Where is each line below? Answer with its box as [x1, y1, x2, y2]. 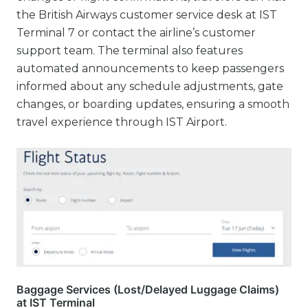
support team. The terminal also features [16, 44, 243, 57]
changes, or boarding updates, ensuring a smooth [16, 98, 289, 111]
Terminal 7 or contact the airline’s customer [16, 26, 256, 39]
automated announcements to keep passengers [16, 62, 284, 75]
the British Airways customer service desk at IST [16, 8, 277, 21]
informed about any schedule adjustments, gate [16, 80, 283, 93]
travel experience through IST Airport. [16, 115, 227, 129]
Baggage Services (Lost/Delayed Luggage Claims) [16, 283, 279, 297]
